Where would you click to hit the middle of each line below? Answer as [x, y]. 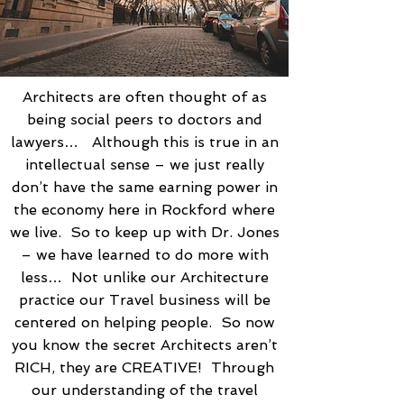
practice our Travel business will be [144, 300]
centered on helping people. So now [144, 322]
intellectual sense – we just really [144, 165]
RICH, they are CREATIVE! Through [144, 367]
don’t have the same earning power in [144, 187]
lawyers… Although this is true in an [144, 142]
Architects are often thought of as [144, 97]
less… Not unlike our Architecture [144, 277]
